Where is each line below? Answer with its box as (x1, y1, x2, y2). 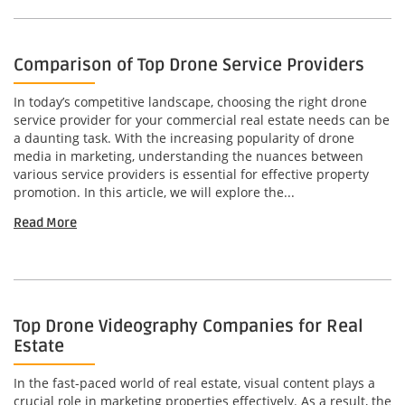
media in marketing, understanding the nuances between (14, 147, 363, 165)
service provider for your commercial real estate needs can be (14, 111, 390, 129)
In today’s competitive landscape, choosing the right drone (14, 93, 367, 111)
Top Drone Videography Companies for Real (14, 316, 363, 338)
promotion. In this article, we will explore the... (14, 184, 295, 202)
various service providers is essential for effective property (14, 165, 369, 184)
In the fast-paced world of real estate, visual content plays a (14, 374, 375, 392)
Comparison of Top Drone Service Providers (14, 54, 364, 77)
